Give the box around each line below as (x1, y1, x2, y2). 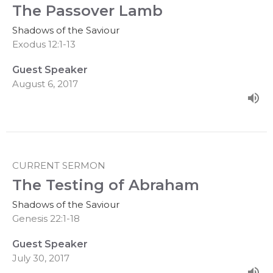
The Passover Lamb (12, 1, 163, 19)
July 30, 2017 (12, 252, 69, 264)
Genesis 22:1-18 (12, 212, 80, 224)
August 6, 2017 (12, 77, 78, 90)
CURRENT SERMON (12, 159, 105, 171)
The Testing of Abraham (12, 175, 199, 194)
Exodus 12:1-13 (12, 38, 76, 50)
